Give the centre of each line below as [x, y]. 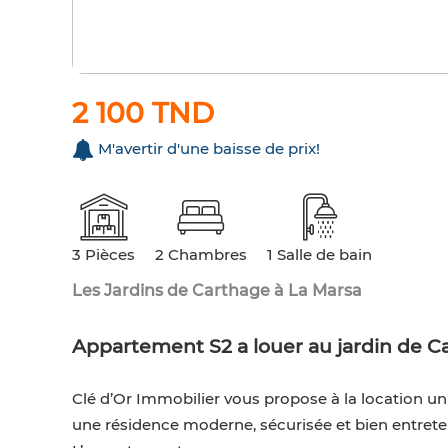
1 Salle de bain [319, 255]
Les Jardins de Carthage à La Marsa [217, 291]
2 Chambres [201, 255]
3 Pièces [103, 255]
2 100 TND [143, 113]
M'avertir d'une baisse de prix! [209, 149]
